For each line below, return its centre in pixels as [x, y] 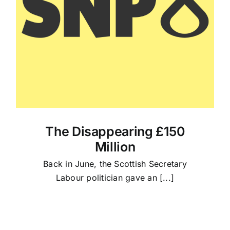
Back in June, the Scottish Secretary [115, 164]
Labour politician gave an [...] [115, 177]
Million [115, 147]
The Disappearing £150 [115, 131]
